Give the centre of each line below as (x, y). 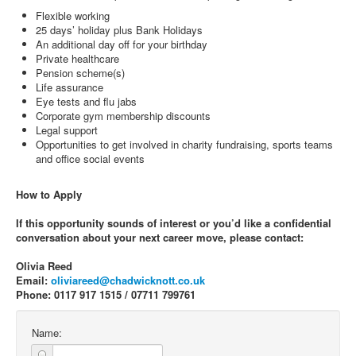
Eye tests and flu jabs (86, 101)
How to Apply (49, 194)
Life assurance (70, 87)
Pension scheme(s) (80, 73)
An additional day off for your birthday (122, 44)
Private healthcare (77, 58)
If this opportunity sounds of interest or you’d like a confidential (174, 223)
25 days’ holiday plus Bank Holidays (119, 30)
